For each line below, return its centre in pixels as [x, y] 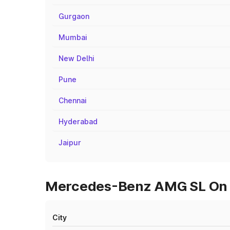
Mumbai [73, 37]
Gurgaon [74, 16]
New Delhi [76, 58]
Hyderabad [78, 121]
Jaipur [70, 142]
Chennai [73, 100]
